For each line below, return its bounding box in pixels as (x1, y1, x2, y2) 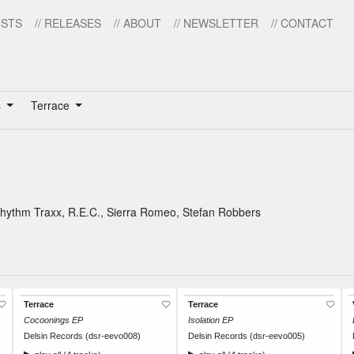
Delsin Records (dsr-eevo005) (188, 331, 305, 341)
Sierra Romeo (107, 204, 176, 220)
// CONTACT (271, 15, 333, 31)
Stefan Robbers (183, 204, 261, 220)
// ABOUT (114, 15, 161, 31)
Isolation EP (188, 315, 233, 326)
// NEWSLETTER (174, 15, 258, 31)
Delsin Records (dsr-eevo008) (24, 331, 141, 341)
